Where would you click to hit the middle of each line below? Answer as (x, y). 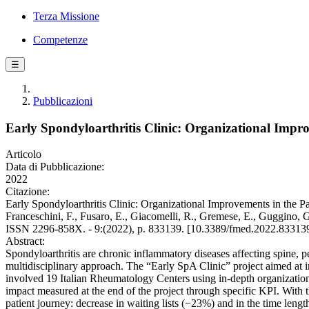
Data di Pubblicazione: (55, 167)
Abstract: (25, 241)
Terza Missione (66, 16)
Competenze (60, 40)
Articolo (23, 154)
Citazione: (28, 192)
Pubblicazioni (63, 101)
